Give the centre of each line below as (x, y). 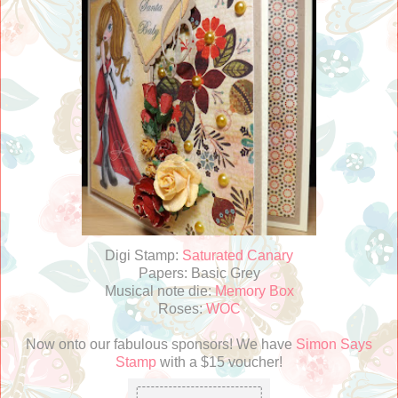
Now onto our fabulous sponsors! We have (161, 344)
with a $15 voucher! (219, 362)
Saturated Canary (238, 255)
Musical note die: (159, 291)
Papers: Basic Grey (199, 273)
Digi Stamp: (143, 255)
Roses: (182, 308)
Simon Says (334, 344)
